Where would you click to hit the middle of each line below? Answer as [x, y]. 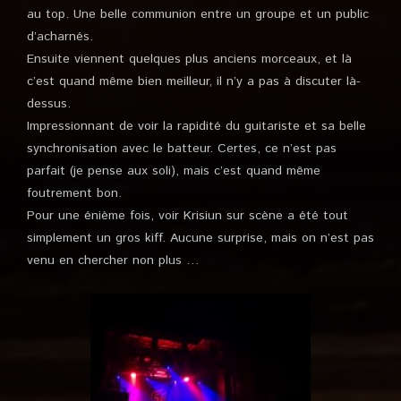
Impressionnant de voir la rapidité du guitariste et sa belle [196, 127]
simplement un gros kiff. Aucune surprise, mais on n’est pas [200, 239]
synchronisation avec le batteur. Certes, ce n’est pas [182, 149]
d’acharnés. [60, 37]
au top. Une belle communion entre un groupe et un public [198, 15]
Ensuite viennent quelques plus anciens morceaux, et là [189, 60]
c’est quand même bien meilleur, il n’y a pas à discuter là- [194, 82]
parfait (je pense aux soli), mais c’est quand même [174, 171]
